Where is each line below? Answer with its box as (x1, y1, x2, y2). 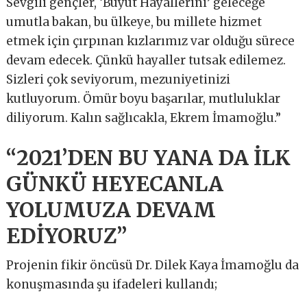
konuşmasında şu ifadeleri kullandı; (6, 276, 218, 292)
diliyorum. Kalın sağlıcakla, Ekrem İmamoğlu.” (6, 110, 282, 125)
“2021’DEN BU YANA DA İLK (6, 144, 291, 171)
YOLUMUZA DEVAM (6, 196, 217, 223)
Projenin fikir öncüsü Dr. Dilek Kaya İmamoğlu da (6, 257, 299, 273)
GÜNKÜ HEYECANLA (6, 170, 224, 197)
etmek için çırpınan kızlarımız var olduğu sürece (6, 33, 295, 49)
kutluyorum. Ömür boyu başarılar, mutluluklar (6, 90, 281, 106)
